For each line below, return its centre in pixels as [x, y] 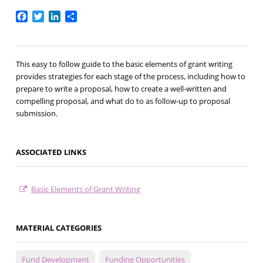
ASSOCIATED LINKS [51, 152]
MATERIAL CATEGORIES [58, 228]
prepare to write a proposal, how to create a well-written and [121, 89]
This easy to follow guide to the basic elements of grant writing [124, 64]
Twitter [59, 16]
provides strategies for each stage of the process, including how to [130, 77]
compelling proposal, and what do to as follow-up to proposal [123, 101]
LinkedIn [79, 16]
